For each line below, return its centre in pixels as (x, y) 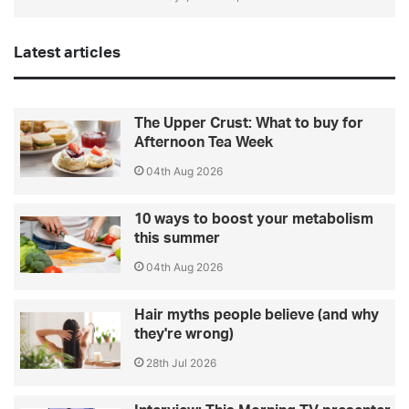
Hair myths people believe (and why (257, 315)
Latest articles (67, 53)
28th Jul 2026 (181, 363)
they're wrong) (184, 335)
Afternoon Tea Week (204, 143)
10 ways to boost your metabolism (254, 220)
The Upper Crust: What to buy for (249, 124)
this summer (177, 239)
